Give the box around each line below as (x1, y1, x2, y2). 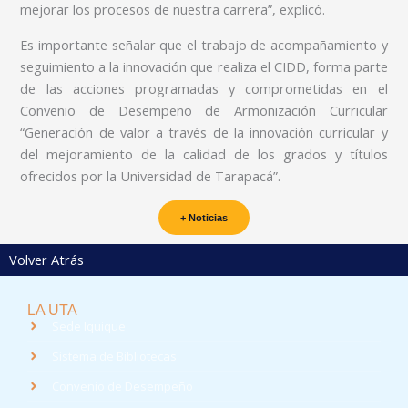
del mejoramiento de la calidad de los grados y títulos (20, 144, 388, 163)
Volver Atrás (9, 250, 84, 269)
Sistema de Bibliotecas (51, 348, 177, 365)
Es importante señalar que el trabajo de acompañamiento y (20, 35, 388, 54)
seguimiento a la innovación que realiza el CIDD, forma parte (20, 56, 388, 76)
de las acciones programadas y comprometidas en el (20, 78, 388, 97)
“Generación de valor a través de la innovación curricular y (20, 122, 388, 141)
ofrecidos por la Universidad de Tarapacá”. (20, 166, 281, 185)
